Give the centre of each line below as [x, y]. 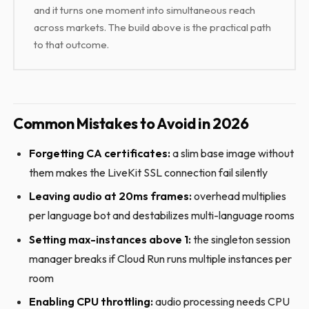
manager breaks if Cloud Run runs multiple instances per [160, 258]
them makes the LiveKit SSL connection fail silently [148, 173]
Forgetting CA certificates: [99, 153]
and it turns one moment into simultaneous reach [145, 10]
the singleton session [240, 239]
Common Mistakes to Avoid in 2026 [131, 124]
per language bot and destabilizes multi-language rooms [161, 216]
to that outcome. [72, 44]
